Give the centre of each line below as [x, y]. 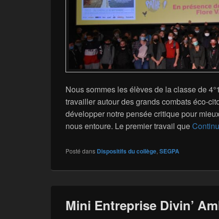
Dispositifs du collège [127, 151]
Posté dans [80, 151]
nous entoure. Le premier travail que [129, 126]
